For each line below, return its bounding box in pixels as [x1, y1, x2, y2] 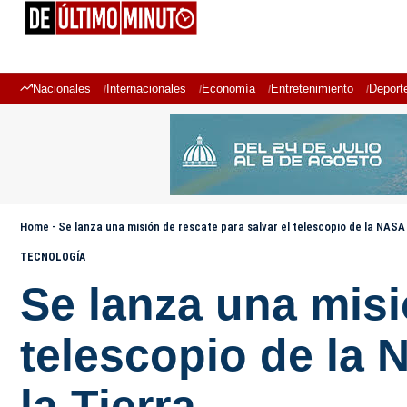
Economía [202, 82, 255, 95]
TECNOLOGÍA [20, 251, 85, 263]
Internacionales [106, 82, 186, 95]
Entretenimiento [271, 82, 353, 95]
